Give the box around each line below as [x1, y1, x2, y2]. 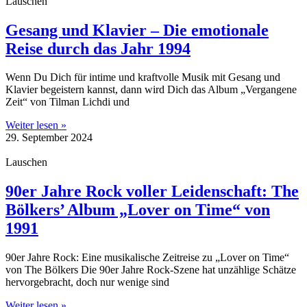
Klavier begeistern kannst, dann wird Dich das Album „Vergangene [5, 84, 297, 96]
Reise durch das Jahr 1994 [5, 39, 191, 58]
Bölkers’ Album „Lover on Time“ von [5, 201, 270, 219]
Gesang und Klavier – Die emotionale [5, 21, 269, 39]
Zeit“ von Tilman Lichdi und [5, 96, 130, 108]
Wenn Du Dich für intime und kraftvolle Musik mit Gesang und [5, 71, 280, 84]
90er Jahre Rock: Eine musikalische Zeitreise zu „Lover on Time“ [5, 251, 289, 264]
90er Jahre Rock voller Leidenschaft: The [5, 182, 299, 201]
